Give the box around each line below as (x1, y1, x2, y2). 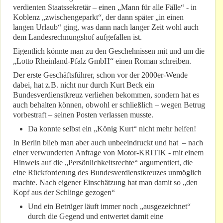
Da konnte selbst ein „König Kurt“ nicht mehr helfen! (28, 124, 196, 133)
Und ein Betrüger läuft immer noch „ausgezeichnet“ (28, 202, 191, 211)
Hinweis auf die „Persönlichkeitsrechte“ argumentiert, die (13, 158, 193, 167)
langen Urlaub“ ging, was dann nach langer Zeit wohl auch (13, 23, 199, 32)
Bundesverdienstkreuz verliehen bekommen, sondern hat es (13, 91, 199, 100)
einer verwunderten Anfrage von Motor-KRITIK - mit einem (13, 148, 204, 157)
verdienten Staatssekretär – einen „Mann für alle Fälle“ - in (13, 3, 197, 12)
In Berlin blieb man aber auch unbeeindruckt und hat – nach (13, 138, 203, 147)
